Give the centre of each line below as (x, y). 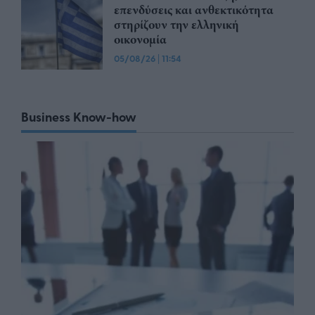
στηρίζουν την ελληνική (176, 25)
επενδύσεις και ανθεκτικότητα (194, 10)
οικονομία (140, 40)
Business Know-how (79, 117)
